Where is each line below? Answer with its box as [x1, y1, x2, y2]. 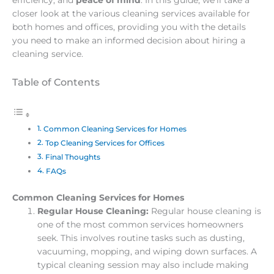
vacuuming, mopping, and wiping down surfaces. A [37, 246, 257, 256]
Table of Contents [12, 75, 100, 88]
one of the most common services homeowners [37, 219, 244, 229]
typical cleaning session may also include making [37, 259, 250, 270]
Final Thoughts [45, 152, 100, 162]
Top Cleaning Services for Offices [45, 138, 165, 148]
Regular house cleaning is [151, 206, 262, 216]
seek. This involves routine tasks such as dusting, [37, 232, 245, 243]
